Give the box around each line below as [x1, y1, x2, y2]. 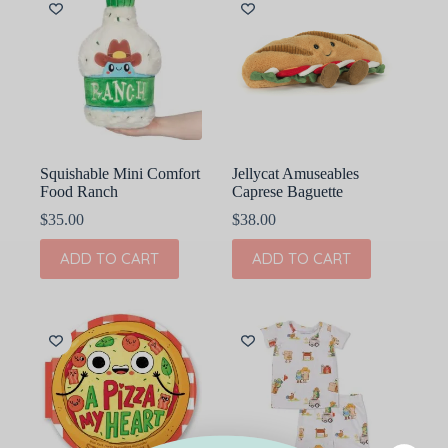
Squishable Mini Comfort [40, 164, 200, 182]
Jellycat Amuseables [232, 164, 360, 182]
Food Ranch [40, 182, 118, 200]
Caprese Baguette [232, 182, 344, 200]
